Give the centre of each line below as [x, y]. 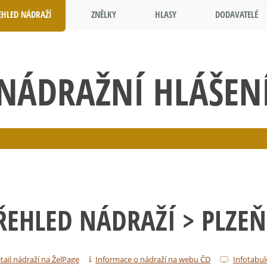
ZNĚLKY [103, 14]
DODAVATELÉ [237, 14]
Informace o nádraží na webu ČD [153, 259]
